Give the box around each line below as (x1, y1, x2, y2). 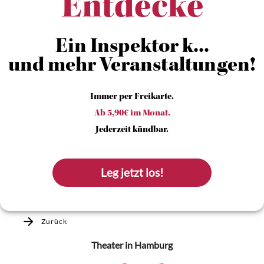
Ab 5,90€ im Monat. (94, 109, 170, 118)
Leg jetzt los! (101, 166, 164, 179)
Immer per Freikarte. (90, 93, 174, 102)
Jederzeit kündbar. (95, 126, 169, 135)
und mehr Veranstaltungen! (8, 56, 256, 77)
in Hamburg (123, 239, 173, 250)
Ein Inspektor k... (55, 37, 209, 58)
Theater (91, 239, 123, 250)
